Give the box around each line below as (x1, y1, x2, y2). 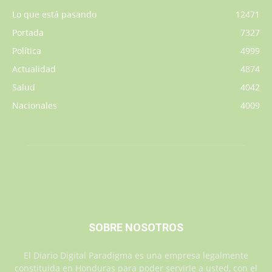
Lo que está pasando (12, 8, 97, 21)
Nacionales (12, 100, 57, 112)
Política (12, 45, 41, 57)
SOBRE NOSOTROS (89, 221, 183, 234)
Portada (12, 27, 44, 39)
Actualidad (12, 63, 56, 75)
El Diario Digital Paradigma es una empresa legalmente (24, 250, 248, 262)
